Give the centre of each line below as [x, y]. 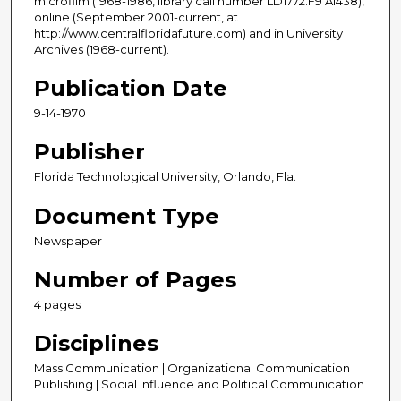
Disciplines [96, 343]
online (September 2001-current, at [136, 17]
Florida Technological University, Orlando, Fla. [165, 177]
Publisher [90, 152]
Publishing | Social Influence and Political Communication [199, 384]
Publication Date [131, 89]
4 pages [57, 304]
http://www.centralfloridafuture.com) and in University [188, 34]
